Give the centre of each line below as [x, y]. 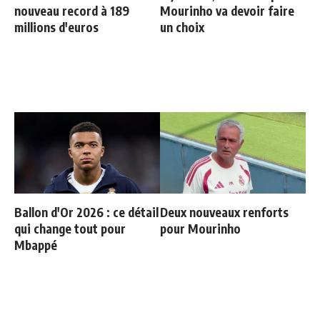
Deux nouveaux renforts [224, 212]
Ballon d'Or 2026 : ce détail [86, 212]
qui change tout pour [70, 229]
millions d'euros [56, 27]
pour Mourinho [200, 229]
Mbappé [36, 245]
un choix [182, 27]
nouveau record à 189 [72, 11]
